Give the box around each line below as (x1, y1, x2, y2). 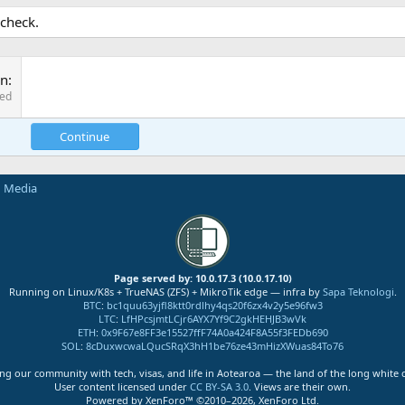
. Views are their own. (249, 380, 351, 394)
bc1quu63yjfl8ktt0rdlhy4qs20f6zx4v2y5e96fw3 (106, 298, 323, 313)
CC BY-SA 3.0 (190, 380, 249, 394)
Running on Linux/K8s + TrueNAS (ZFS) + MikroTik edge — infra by (8, 285, 323, 299)
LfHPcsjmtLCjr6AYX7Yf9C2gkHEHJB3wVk (121, 312, 306, 326)
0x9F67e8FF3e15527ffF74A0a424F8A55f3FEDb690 (100, 325, 328, 340)
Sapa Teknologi (322, 285, 394, 299)
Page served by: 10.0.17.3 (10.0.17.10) (113, 271, 292, 286)
